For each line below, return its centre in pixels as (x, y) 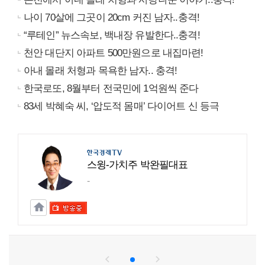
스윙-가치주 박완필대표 (137, 164)
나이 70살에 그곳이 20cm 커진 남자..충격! (112, 17)
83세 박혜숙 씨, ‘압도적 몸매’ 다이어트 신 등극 (122, 106)
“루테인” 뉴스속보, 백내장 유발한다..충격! (112, 35)
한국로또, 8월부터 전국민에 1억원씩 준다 (111, 88)
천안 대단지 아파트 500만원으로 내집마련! (114, 53)
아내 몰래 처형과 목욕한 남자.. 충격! (101, 70)
